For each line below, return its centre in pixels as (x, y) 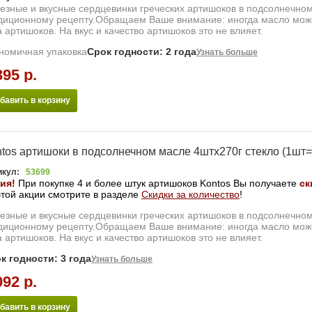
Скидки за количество (190, 194)
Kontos (217, 183)
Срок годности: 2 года (142, 52)
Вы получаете (265, 183)
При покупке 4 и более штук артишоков (109, 183)
